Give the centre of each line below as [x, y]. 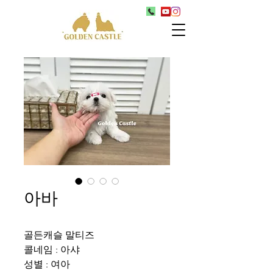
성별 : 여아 [47, 264]
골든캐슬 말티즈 [60, 235]
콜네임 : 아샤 [52, 250]
